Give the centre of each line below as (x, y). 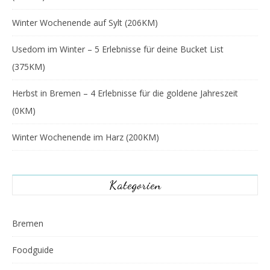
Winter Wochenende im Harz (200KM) (86, 137)
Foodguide (33, 250)
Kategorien (135, 185)
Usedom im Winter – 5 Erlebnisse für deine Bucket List (118, 49)
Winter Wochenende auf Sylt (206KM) (85, 23)
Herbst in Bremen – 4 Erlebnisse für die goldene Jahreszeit (125, 93)
